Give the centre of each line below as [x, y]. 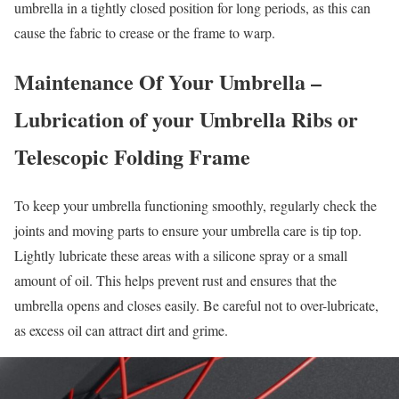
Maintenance [74, 81]
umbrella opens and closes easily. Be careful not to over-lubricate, [196, 305]
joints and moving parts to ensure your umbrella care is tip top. [188, 230]
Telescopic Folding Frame [132, 156]
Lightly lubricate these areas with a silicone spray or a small [181, 255]
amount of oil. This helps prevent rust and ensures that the [175, 280]
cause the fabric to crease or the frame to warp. [145, 32]
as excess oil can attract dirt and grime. [121, 330]
